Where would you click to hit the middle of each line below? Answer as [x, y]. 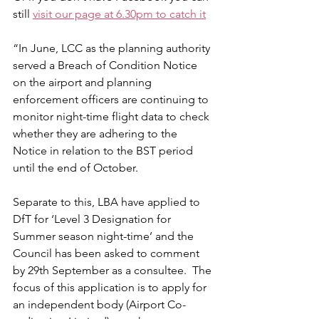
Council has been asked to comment [108, 253]
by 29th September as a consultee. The [114, 271]
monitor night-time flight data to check [113, 117]
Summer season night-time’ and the [105, 236]
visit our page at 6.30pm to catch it [119, 14]
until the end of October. [75, 168]
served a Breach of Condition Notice [106, 66]
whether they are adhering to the [96, 134]
